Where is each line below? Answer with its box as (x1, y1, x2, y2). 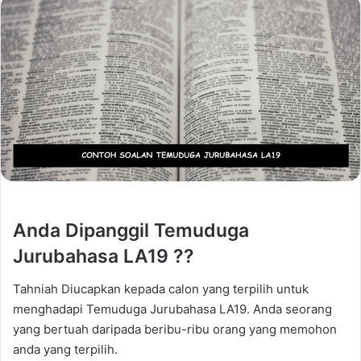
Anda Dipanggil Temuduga (13, 219, 249, 243)
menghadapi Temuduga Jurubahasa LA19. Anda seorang (13, 301, 332, 317)
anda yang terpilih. (13, 341, 118, 357)
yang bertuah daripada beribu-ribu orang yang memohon (13, 321, 337, 337)
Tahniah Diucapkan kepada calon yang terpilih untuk (13, 280, 309, 297)
